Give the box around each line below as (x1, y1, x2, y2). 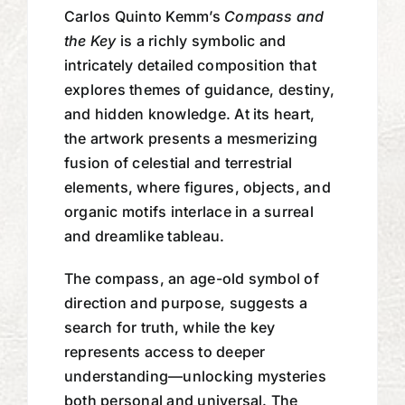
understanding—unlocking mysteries (63, 366, 326, 385)
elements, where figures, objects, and (63, 177, 331, 196)
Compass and (224, 6, 325, 25)
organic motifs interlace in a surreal (63, 202, 314, 221)
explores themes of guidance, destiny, (63, 80, 334, 99)
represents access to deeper (63, 342, 266, 361)
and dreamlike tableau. (63, 226, 225, 245)
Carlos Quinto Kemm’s (63, 6, 225, 25)
